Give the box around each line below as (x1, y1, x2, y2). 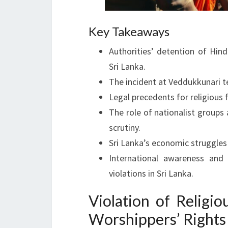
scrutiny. (109, 121, 140, 133)
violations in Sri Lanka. (109, 167, 193, 179)
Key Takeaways (89, 23, 169, 39)
